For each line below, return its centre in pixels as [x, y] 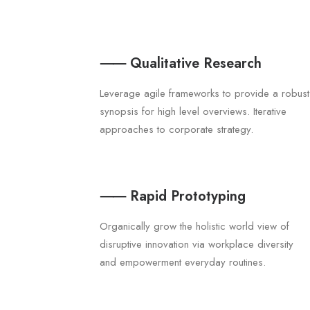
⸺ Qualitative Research [181, 63]
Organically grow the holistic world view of [194, 226]
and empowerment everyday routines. [183, 262]
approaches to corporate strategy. [176, 129]
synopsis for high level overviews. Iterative [193, 111]
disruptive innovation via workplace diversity [197, 244]
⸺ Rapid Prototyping [173, 196]
